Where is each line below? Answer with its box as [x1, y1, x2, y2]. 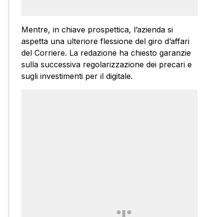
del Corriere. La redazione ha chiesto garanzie [21, 47, 191, 58]
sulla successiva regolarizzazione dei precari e [21, 59, 192, 69]
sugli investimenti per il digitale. [21, 71, 133, 81]
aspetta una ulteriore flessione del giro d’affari [21, 36, 189, 46]
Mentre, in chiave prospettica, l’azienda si [21, 24, 173, 34]
